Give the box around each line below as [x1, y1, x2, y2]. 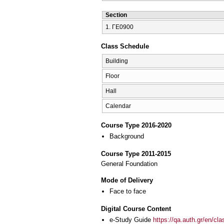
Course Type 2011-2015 [101, 150, 171, 158]
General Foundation [101, 160, 157, 168]
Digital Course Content [101, 205, 171, 213]
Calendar [105, 102, 131, 109]
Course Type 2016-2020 [101, 121, 171, 129]
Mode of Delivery [101, 176, 153, 184]
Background [109, 132, 144, 140]
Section [105, 11, 127, 18]
